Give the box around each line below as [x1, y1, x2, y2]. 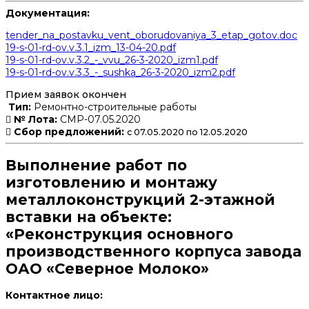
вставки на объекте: [6, 208, 172, 226]
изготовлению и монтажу [6, 173, 217, 191]
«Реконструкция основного [6, 225, 233, 243]
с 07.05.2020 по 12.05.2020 [127, 127, 248, 138]
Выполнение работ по [6, 156, 187, 174]
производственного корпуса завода [6, 242, 301, 260]
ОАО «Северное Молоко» [6, 259, 209, 277]
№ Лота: [11, 113, 57, 126]
